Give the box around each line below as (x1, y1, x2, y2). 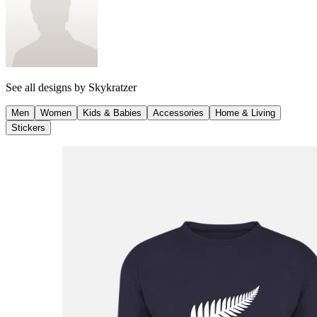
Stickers (11, 122, 45, 134)
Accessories (153, 108, 204, 119)
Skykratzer (88, 81, 137, 94)
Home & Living (215, 108, 275, 119)
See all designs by (6, 81, 88, 94)
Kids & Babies (83, 108, 142, 119)
